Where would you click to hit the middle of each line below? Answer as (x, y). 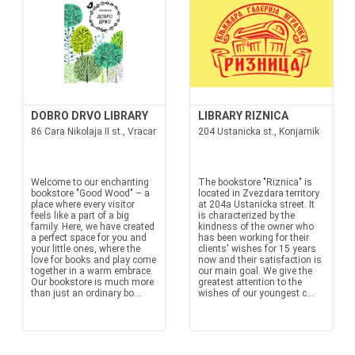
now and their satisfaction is (260, 260)
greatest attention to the (250, 282)
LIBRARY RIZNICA (243, 116)
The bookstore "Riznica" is (255, 182)
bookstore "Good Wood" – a (90, 193)
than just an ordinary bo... (86, 293)
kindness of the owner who (256, 227)
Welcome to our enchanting (90, 182)
